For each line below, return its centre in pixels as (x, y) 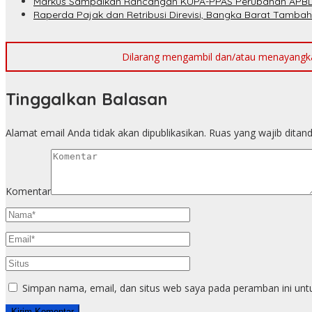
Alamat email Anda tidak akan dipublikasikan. (106, 133)
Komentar (28, 192)
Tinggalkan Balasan (87, 99)
